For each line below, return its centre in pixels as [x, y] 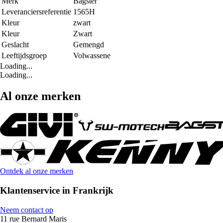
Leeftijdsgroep [24, 56]
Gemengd [89, 45]
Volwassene [92, 56]
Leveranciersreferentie [36, 12]
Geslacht [15, 45]
